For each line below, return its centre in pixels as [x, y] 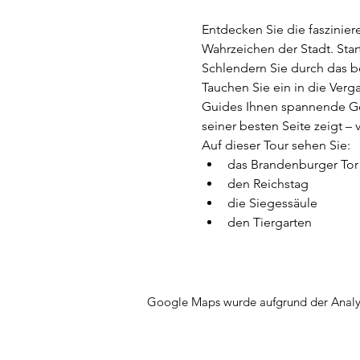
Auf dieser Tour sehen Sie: [276, 145]
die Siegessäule [272, 202]
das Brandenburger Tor [292, 164]
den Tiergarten [269, 222]
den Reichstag [268, 183]
